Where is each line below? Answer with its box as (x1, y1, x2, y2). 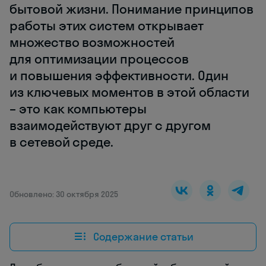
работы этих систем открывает (9, 17, 204, 34)
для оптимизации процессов (9, 50, 189, 68)
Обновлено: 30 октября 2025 (9, 189, 118, 200)
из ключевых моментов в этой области (9, 84, 250, 101)
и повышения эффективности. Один (9, 67, 229, 84)
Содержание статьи (93, 229, 194, 243)
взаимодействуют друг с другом (9, 117, 211, 134)
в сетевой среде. (9, 134, 114, 151)
